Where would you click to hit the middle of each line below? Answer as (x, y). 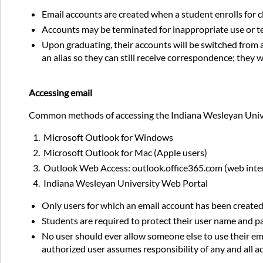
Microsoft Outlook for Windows (108, 137)
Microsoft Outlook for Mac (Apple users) (125, 153)
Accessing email (60, 93)
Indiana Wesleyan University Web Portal (125, 183)
